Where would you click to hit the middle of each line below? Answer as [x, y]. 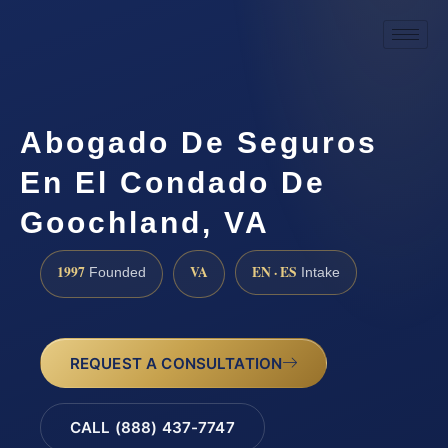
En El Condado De [173, 182]
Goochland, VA [145, 222]
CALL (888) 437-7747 [152, 428]
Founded [115, 272]
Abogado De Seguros [199, 142]
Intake [318, 272]
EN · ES [274, 271]
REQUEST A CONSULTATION [176, 363]
